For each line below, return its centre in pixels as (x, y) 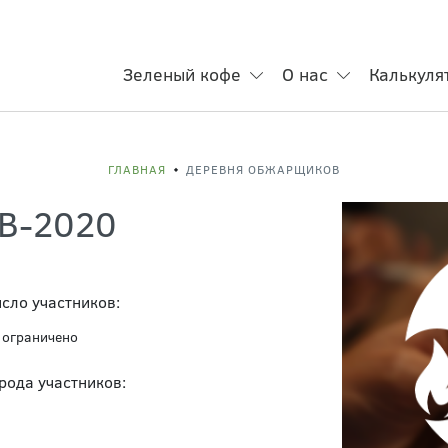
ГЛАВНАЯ (137, 169)
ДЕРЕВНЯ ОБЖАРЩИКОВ (263, 169)
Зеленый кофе (182, 74)
